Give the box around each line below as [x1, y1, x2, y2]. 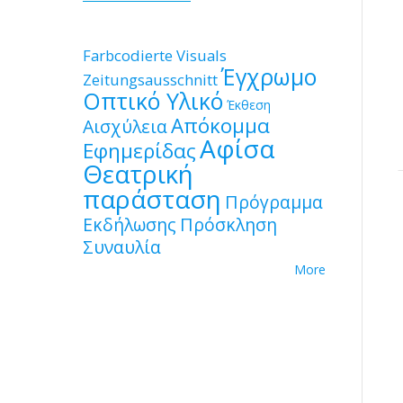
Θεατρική [83, 157, 193, 191]
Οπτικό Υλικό [83, 85, 223, 116]
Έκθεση [227, 96, 271, 113]
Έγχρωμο [221, 61, 317, 92]
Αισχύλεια [83, 114, 167, 139]
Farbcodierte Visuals [83, 45, 227, 66]
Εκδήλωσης [83, 212, 176, 237]
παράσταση [83, 182, 221, 216]
